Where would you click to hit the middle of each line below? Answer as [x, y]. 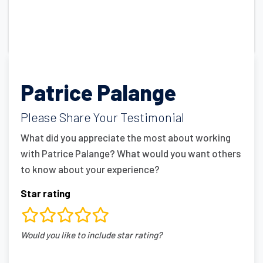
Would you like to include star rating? [91, 235]
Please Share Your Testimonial [102, 117]
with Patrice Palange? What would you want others [131, 153]
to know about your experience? [90, 169]
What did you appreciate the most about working [126, 137]
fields [39, 240]
